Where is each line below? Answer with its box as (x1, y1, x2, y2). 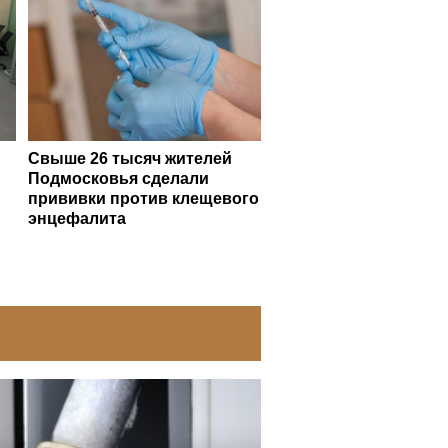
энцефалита (27, 209, 126, 227)
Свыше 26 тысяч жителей (27, 149, 232, 167)
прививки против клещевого (27, 189, 259, 207)
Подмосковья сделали (27, 169, 209, 187)
